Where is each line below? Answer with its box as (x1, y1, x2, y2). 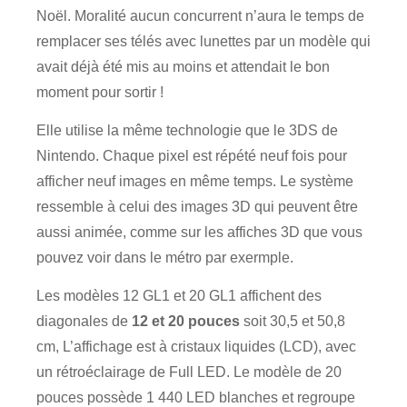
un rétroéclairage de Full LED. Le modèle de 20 (36, 364, 342, 380)
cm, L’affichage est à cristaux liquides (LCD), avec (36, 339, 356, 354)
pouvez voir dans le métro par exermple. (36, 250, 293, 265)
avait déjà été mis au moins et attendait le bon (36, 59, 330, 74)
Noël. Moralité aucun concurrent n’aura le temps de (36, 8, 364, 24)
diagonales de (36, 313, 132, 329)
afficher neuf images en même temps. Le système (36, 174, 353, 189)
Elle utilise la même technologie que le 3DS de (36, 123, 338, 138)
